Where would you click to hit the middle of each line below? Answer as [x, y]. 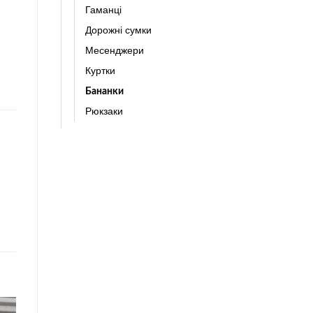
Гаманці [103, 9]
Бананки [104, 91]
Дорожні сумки [118, 30]
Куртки [100, 70]
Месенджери [114, 50]
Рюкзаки [104, 111]
